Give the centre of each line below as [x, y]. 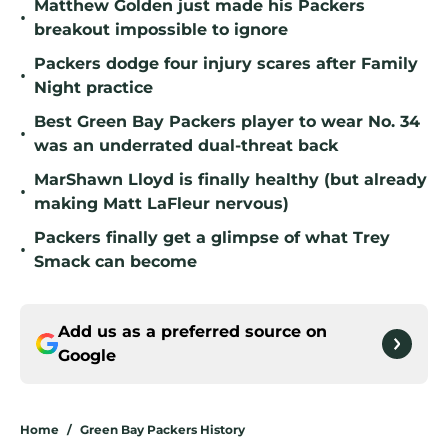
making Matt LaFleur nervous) [161, 204]
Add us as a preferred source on [192, 332]
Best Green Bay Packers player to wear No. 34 [227, 122]
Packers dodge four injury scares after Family [226, 64]
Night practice [93, 88]
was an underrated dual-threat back [186, 146]
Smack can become [115, 262]
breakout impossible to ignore [161, 30]
